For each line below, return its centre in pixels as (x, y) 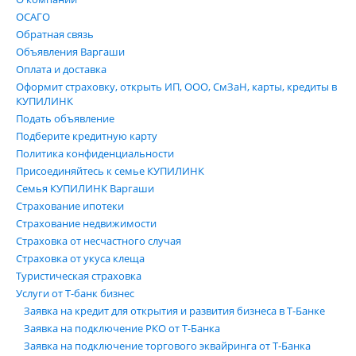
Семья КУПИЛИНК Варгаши (85, 188)
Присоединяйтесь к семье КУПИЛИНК (110, 171)
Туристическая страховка (79, 276)
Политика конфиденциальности (95, 153)
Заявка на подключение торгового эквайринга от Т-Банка (167, 346)
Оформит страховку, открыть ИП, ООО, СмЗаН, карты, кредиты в (176, 87)
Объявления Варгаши (70, 52)
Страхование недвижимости (86, 223)
